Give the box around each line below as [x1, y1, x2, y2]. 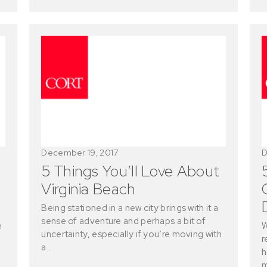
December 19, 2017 [41, 147, 119, 158]
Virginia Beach [41, 178, 136, 199]
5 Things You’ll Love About [41, 160, 220, 181]
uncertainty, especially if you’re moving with [41, 228, 222, 240]
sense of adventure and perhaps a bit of [41, 215, 206, 227]
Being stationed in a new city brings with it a [41, 201, 219, 214]
